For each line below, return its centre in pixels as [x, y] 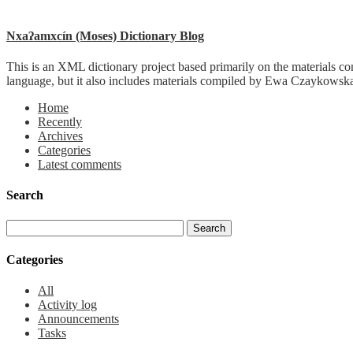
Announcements [78, 319]
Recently [60, 122]
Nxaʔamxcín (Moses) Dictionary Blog [105, 35]
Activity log [67, 305]
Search [25, 195]
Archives [60, 136]
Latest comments [80, 165]
